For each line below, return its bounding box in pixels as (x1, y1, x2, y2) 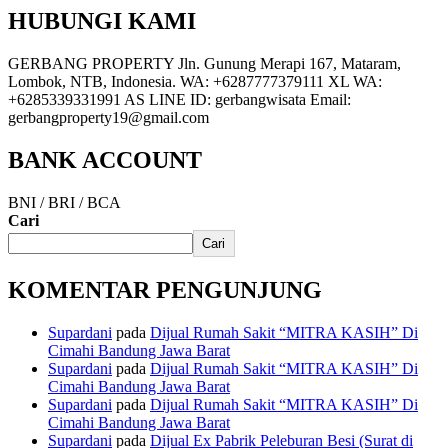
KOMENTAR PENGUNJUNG (8, 276, 322, 303)
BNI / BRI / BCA (8, 193, 121, 211)
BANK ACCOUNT (8, 146, 202, 173)
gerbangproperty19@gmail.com (8, 108, 209, 126)
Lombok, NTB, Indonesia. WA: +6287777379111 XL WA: (8, 72, 382, 90)
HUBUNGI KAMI (8, 8, 196, 35)
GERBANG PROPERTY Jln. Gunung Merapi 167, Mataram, (8, 54, 401, 72)
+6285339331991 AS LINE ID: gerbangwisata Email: (8, 90, 351, 108)
